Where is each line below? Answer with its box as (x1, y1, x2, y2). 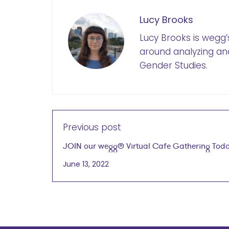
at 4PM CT (63, 153, 101, 164)
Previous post (63, 121, 121, 133)
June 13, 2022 (63, 158, 109, 169)
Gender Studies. (140, 59, 208, 72)
